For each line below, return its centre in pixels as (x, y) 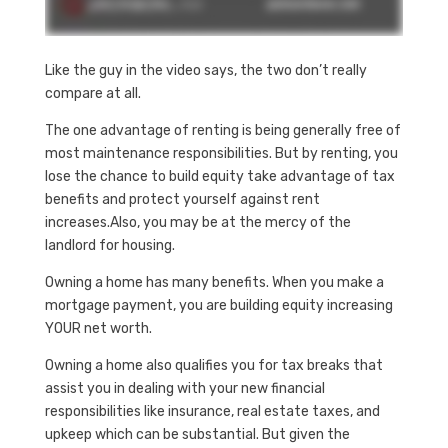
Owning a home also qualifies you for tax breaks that (213, 365)
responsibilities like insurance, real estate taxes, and (212, 411)
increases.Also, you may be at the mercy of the (197, 222)
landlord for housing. (109, 245)
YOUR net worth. (98, 328)
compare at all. (92, 93)
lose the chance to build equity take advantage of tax (219, 176)
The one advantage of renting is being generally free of (222, 130)
